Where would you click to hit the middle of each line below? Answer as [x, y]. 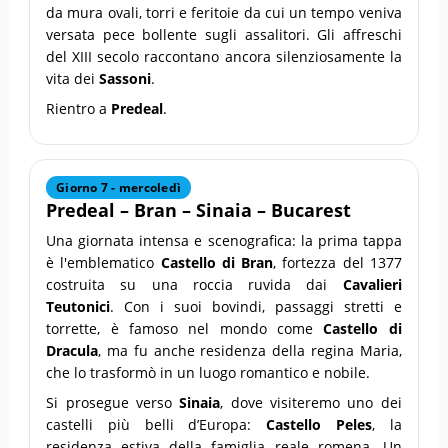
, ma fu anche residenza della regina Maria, [250, 350]
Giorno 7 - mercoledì [119, 187]
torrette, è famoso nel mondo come [185, 328]
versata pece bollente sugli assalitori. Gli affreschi [224, 34]
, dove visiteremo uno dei [311, 402]
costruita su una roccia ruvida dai [194, 284]
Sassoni [125, 78]
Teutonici [78, 306]
